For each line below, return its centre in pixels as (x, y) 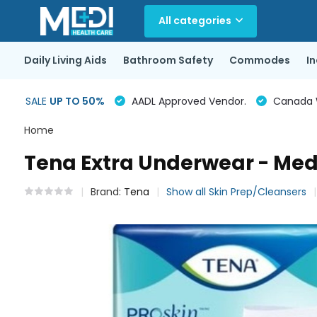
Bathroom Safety (168, 60)
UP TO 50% (77, 101)
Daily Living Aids (65, 60)
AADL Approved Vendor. (187, 101)
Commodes (259, 60)
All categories (195, 21)
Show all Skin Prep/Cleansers (236, 192)
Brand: (107, 192)
